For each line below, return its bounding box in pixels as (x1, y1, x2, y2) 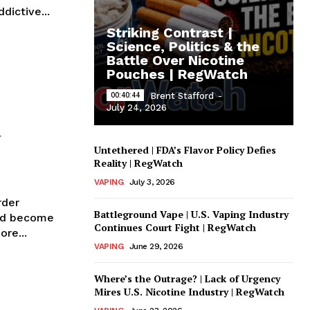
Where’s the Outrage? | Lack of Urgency (94, 271, 280, 285)
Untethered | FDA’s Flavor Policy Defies (94, 143, 276, 156)
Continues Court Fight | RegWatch (94, 220, 256, 234)
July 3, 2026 (129, 176, 175, 187)
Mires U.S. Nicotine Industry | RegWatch (94, 284, 284, 298)
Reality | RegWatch (94, 156, 183, 170)
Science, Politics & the (107, 37, 259, 55)
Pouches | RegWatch (107, 65, 248, 82)
